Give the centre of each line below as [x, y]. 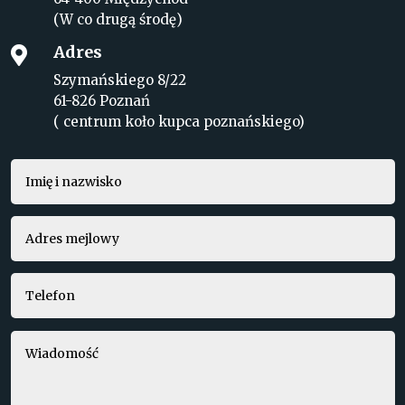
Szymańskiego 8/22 [119, 80]
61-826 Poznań [101, 101]
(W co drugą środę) [118, 20]
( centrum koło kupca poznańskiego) [179, 122]
